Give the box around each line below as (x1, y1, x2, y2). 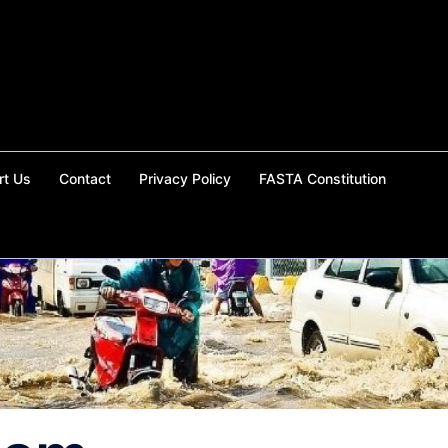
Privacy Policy (139, 170, 231, 188)
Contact (59, 170, 111, 188)
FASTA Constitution (259, 170, 386, 188)
